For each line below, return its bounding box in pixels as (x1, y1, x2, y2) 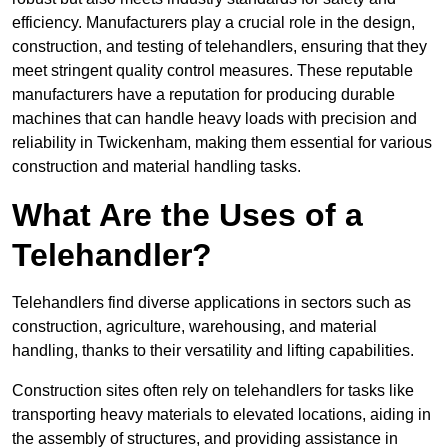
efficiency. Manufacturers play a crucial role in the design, (12, 14, 415, 32)
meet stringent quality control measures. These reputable (12, 62, 413, 80)
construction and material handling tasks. (12, 158, 301, 176)
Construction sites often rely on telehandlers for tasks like (12, 382, 414, 400)
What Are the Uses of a (12, 197, 363, 234)
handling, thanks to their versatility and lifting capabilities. (12, 342, 414, 360)
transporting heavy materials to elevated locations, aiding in (12, 406, 431, 424)
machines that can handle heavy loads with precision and (12, 110, 417, 128)
